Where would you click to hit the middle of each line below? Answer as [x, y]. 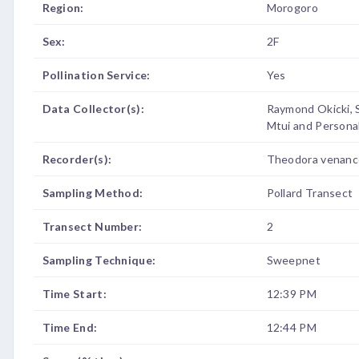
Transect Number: [92, 226]
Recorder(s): [77, 159]
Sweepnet [293, 260]
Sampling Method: [93, 193]
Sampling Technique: [99, 260]
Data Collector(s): [93, 109]
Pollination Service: [96, 75]
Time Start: [74, 294]
